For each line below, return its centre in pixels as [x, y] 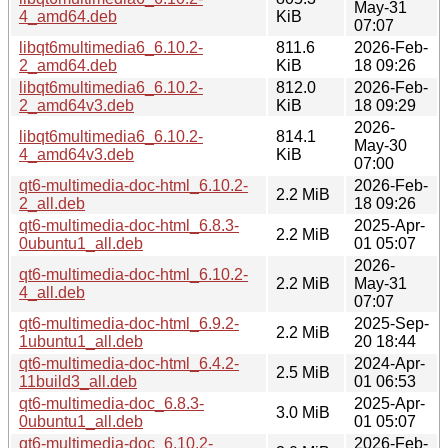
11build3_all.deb [78, 381]
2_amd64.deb [68, 65]
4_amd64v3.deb [76, 154]
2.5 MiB [303, 372]
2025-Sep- [391, 323]
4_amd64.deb [68, 16]
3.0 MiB [303, 412]
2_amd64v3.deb [76, 105]
